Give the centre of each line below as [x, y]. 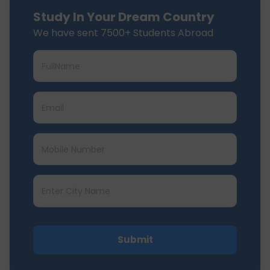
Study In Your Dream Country [124, 17]
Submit [135, 240]
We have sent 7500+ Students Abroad [123, 33]
